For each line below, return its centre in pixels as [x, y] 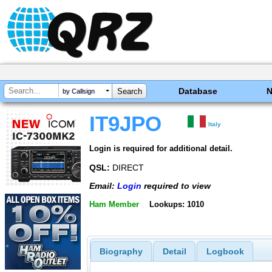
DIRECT [127, 167]
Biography [121, 252]
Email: [103, 186]
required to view [176, 186]
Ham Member [114, 204]
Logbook [225, 252]
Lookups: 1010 [176, 204]
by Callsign [79, 91]
